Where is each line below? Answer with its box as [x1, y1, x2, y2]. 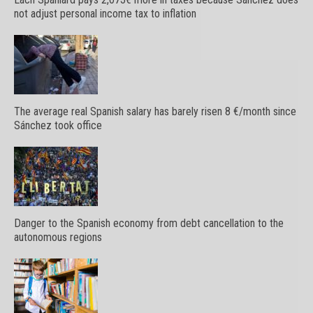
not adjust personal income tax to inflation [14, 7, 196, 20]
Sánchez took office [14, 119, 102, 132]
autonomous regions [14, 231, 102, 244]
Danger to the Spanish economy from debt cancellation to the [14, 217, 284, 230]
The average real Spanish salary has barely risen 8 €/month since [14, 105, 296, 118]
